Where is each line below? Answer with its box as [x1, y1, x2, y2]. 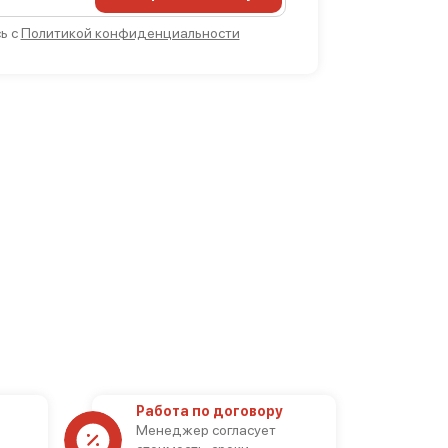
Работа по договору [135, 403, 283, 419]
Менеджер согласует [135, 422, 276, 438]
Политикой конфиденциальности [20, 25, 240, 41]
